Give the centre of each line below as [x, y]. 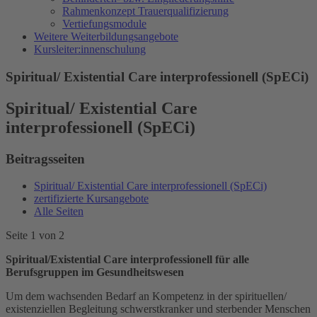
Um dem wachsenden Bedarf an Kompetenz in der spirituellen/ [146, 296]
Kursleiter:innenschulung [90, 49]
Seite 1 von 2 [35, 236]
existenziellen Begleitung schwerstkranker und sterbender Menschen [158, 309]
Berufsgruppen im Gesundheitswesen [95, 272]
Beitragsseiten [45, 158]
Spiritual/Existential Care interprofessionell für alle [127, 260]
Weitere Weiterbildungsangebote [106, 36]
